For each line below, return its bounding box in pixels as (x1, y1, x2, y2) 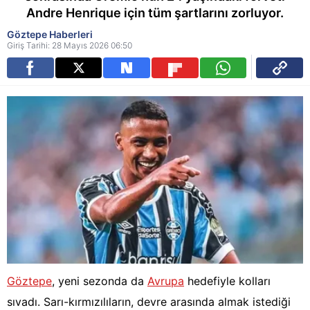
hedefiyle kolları (184, 274, 271, 289)
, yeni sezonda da (52, 274, 147, 289)
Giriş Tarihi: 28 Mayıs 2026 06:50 (7, 40, 132, 51)
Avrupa (147, 274, 184, 289)
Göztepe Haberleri (7, 28, 93, 40)
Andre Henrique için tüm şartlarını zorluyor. (26, 6, 284, 20)
